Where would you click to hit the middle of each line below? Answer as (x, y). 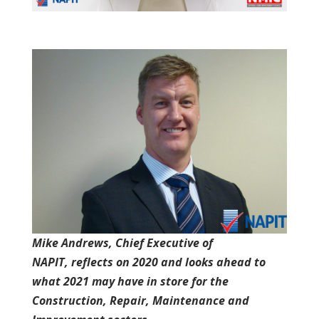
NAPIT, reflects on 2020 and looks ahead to (148, 262)
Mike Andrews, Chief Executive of (122, 242)
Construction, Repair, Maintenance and (140, 300)
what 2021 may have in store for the (130, 281)
